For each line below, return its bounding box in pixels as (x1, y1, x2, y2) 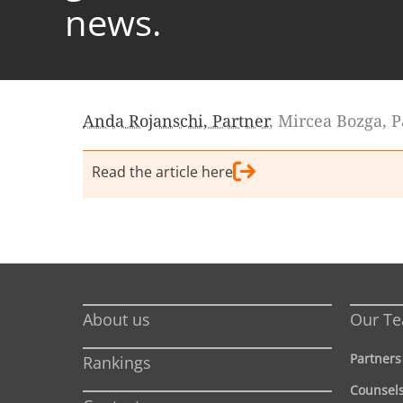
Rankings (83, 352, 151, 374)
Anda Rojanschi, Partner (83, 110, 269, 132)
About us (83, 309, 150, 331)
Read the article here (92, 162, 233, 183)
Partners (349, 350, 401, 368)
